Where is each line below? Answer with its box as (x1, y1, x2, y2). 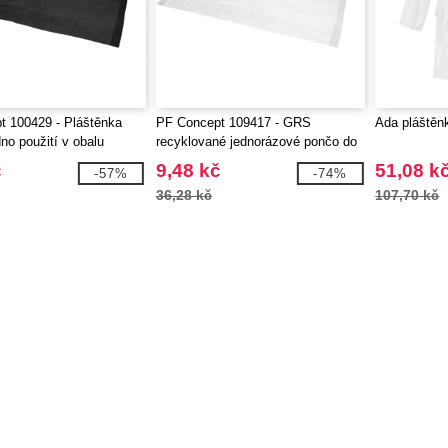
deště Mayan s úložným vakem (155, 153, 338, 168)
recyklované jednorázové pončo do (155, 134, 357, 149)
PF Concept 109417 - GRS (155, 115, 311, 130)
